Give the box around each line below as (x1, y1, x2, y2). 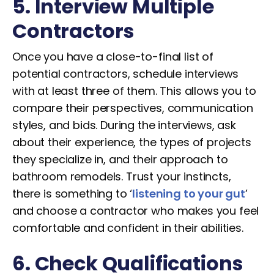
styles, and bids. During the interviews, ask (12, 117, 236, 133)
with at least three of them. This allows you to (12, 83, 256, 98)
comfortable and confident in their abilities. (12, 220, 243, 235)
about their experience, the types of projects (12, 135, 251, 150)
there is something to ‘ (12, 186, 133, 201)
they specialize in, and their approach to (12, 152, 228, 167)
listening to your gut (132, 186, 245, 201)
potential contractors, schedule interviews (12, 66, 239, 81)
